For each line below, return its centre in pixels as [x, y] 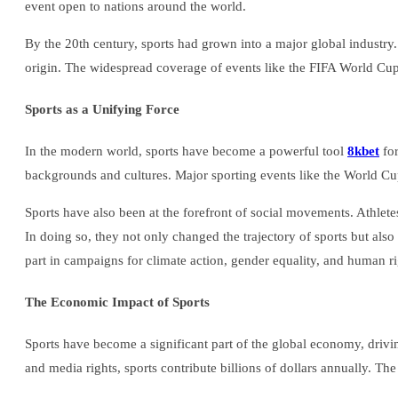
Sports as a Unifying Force [102, 109]
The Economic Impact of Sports [117, 302]
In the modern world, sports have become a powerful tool [186, 151]
